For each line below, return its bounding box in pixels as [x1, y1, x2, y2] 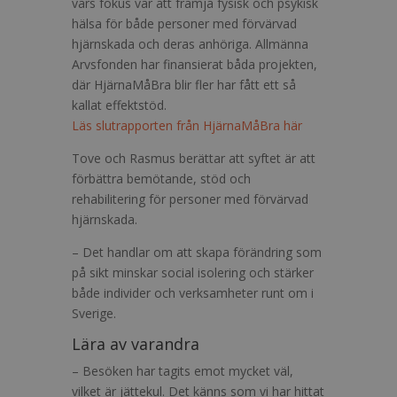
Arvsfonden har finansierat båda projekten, [71, 56, 317, 73]
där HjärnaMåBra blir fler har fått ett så [71, 76, 296, 93]
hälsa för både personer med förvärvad [71, 15, 297, 32]
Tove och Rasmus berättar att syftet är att [71, 150, 315, 167]
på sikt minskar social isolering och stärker [71, 264, 314, 281]
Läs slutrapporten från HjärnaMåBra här [71, 117, 302, 134]
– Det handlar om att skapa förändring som [71, 244, 322, 261]
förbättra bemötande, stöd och [71, 170, 251, 187]
